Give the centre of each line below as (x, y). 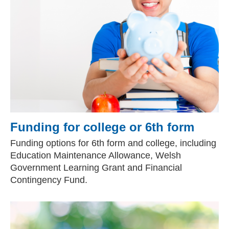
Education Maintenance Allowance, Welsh (96, 155)
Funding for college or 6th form (102, 127)
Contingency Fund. (49, 180)
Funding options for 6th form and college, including (113, 143)
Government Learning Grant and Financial (96, 168)
